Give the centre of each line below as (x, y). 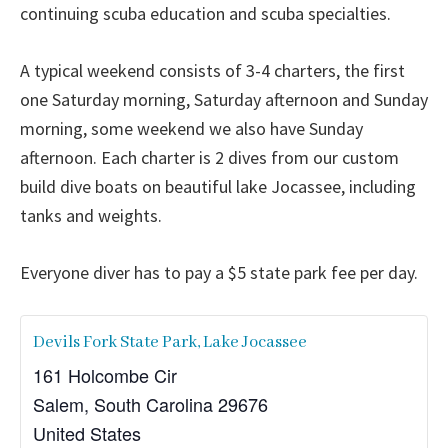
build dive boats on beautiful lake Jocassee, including (218, 186)
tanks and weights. (91, 215)
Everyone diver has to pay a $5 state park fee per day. (219, 272)
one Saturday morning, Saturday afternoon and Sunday (224, 99)
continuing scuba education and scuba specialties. (205, 13)
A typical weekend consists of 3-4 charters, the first (212, 70)
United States (87, 433)
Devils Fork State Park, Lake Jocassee (170, 342)
